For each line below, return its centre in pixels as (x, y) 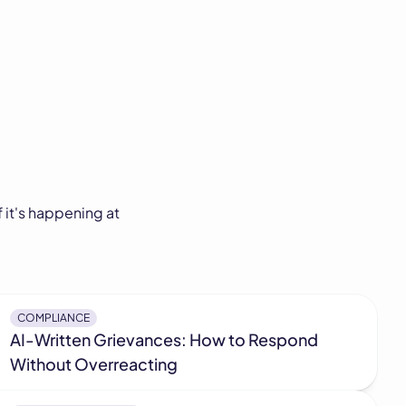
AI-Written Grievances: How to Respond (164, 339)
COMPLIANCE (53, 318)
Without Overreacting (93, 364)
